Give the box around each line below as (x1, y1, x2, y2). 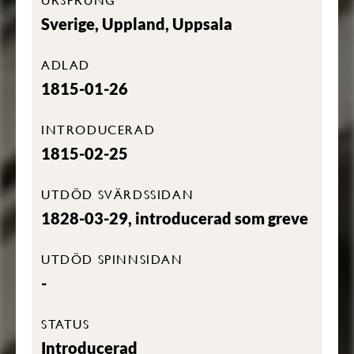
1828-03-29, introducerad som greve (41, 209, 308, 228)
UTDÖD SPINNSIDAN (41, 250, 183, 268)
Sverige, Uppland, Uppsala (41, 14, 232, 33)
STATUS (41, 314, 90, 333)
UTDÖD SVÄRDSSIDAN (41, 185, 194, 203)
